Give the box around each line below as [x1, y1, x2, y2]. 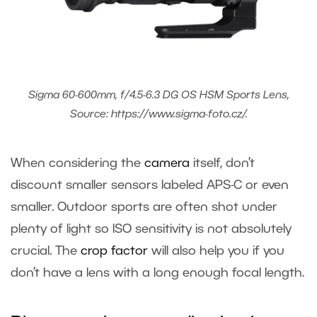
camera [144, 158, 190, 170]
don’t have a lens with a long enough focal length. [11, 267, 304, 279]
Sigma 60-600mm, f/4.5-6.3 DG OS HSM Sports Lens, [28, 91, 289, 101]
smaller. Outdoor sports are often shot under [11, 202, 277, 214]
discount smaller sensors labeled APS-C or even [11, 180, 289, 192]
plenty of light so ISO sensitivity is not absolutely [11, 224, 292, 236]
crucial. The [11, 246, 81, 258]
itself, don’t [190, 158, 255, 170]
